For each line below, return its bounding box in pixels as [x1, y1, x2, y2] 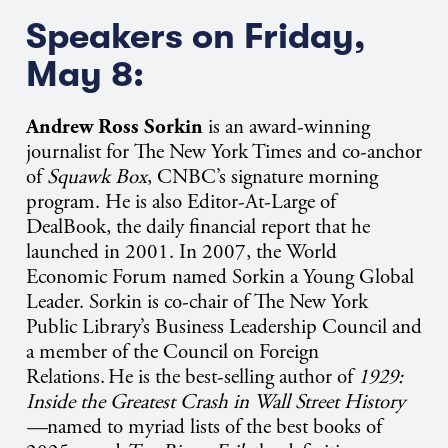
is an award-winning [203, 114, 370, 141]
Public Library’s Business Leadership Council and [26, 314, 422, 341]
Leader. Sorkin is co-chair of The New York [26, 289, 368, 316]
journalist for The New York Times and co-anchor [26, 139, 422, 166]
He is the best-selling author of [108, 364, 358, 391]
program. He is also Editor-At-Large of [26, 189, 336, 216]
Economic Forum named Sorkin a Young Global [26, 264, 414, 291]
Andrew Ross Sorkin [26, 114, 203, 141]
